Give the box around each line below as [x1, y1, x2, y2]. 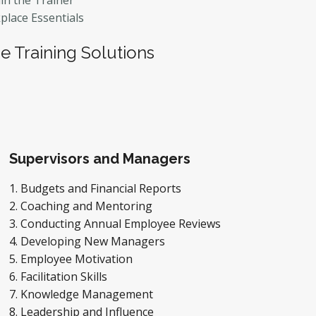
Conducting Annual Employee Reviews [20, 216, 224, 231]
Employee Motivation [20, 251, 135, 267]
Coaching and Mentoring [20, 198, 155, 214]
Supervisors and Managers [9, 150, 190, 167]
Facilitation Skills [20, 269, 110, 284]
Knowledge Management [20, 286, 156, 302]
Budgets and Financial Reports [20, 181, 184, 196]
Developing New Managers [20, 233, 168, 249]
